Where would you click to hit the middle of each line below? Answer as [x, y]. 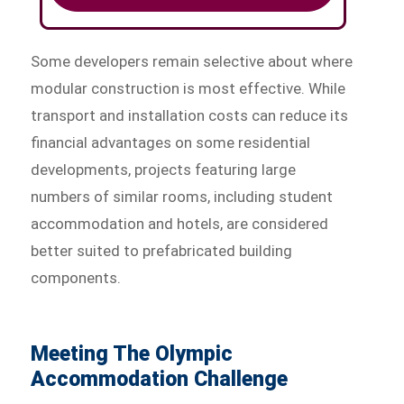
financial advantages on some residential [171, 143]
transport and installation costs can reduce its [190, 116]
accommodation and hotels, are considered [180, 224]
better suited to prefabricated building [162, 251]
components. [76, 278]
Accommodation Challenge [160, 380]
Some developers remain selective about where [192, 62]
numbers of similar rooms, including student [182, 197]
